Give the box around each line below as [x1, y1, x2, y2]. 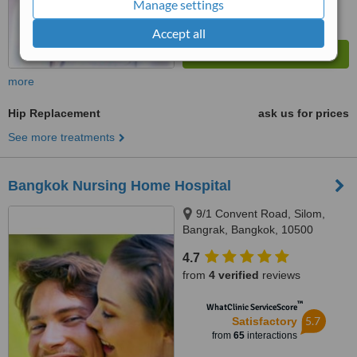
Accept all [151, 25, 206, 41]
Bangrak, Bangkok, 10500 [182, 223, 313, 236]
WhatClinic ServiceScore [206, 302, 297, 312]
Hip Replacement [8, 107, 100, 120]
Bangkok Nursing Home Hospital [8, 178, 231, 194]
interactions [244, 330, 297, 341]
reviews [259, 269, 300, 281]
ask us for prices [258, 107, 349, 120]
